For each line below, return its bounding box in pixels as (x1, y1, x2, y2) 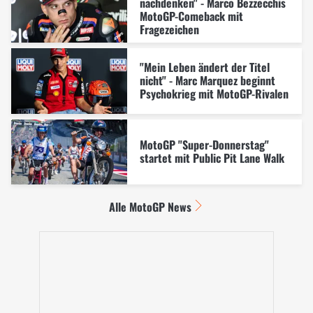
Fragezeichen (139, 20, 199, 38)
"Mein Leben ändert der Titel (139, 58, 270, 75)
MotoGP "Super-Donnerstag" (139, 136, 269, 154)
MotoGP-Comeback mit (139, 7, 243, 24)
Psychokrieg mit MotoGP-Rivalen (139, 85, 289, 102)
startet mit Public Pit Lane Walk (139, 150, 284, 167)
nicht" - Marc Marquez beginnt (139, 71, 275, 89)
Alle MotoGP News (108, 198, 191, 216)
